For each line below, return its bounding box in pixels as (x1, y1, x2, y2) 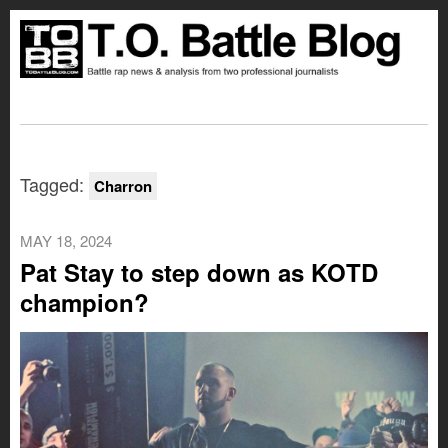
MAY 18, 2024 (20, 230, 112, 252)
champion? (20, 285, 149, 320)
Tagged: (20, 171, 89, 198)
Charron (94, 175, 152, 198)
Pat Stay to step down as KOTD (20, 255, 378, 290)
